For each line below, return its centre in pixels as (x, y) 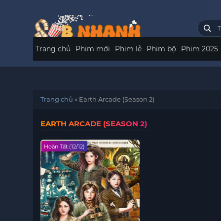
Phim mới (93, 49)
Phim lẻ (129, 49)
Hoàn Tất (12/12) (65, 147)
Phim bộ (162, 49)
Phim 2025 (200, 49)
